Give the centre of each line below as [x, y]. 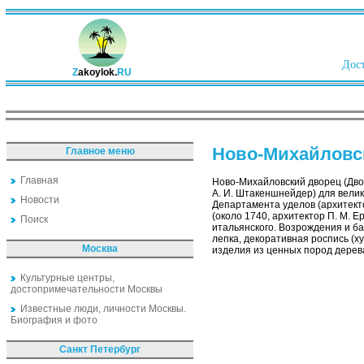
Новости [40, 200]
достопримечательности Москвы [87, 289]
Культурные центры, [67, 278]
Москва [100, 249]
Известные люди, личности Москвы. [103, 309]
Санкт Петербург [100, 349]
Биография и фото [54, 320]
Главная [39, 180]
